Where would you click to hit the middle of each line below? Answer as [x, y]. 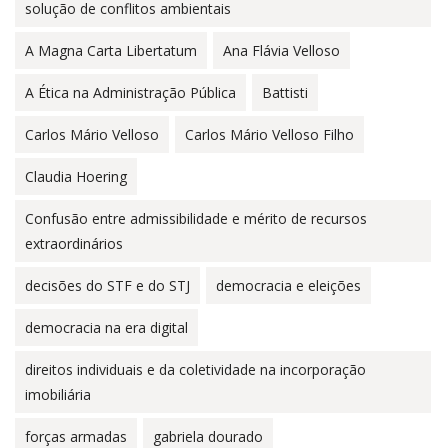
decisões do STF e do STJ [107, 285]
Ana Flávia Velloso [281, 50]
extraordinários [74, 243]
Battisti [285, 92]
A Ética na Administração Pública [130, 92]
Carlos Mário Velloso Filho [269, 134]
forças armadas [76, 436]
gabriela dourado [208, 436]
